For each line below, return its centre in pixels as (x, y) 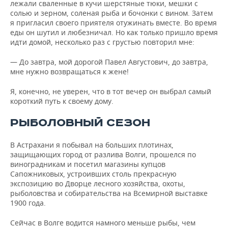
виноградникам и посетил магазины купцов (88, 164)
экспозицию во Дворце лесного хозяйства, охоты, (98, 183)
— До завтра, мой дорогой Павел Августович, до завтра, (109, 62)
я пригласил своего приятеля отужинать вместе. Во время (113, 23)
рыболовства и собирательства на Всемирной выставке (109, 193)
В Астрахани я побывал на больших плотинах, (92, 145)
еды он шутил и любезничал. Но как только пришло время (114, 32)
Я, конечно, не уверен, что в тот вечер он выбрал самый (111, 91)
